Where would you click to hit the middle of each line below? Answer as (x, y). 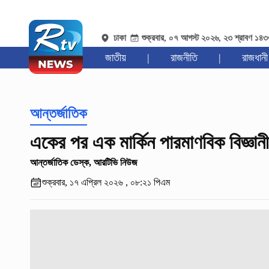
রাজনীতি (184, 58)
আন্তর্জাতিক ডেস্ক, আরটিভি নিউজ (83, 163)
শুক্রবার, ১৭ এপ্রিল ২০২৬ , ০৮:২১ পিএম (106, 183)
